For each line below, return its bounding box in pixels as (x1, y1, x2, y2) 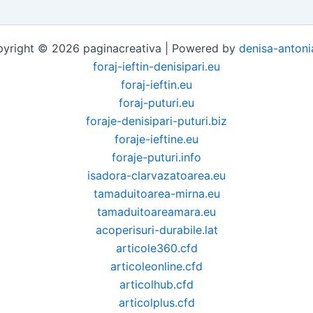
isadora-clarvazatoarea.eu (87, 168, 226, 182)
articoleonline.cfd (110, 259, 203, 273)
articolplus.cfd (118, 296, 195, 310)
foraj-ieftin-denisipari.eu (93, 59, 220, 73)
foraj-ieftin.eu (121, 78, 192, 92)
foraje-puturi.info (112, 150, 201, 164)
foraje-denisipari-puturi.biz (86, 114, 227, 128)
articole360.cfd (115, 241, 198, 255)
